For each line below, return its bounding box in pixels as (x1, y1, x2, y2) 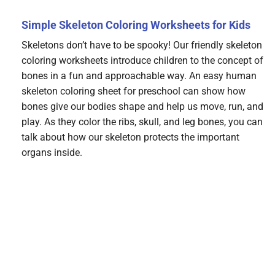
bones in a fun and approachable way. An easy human (21, 70, 257, 82)
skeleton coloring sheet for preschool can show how (21, 85, 246, 98)
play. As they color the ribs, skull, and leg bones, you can (21, 116, 263, 128)
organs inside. (21, 147, 82, 159)
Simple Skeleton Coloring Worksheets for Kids (21, 18, 250, 32)
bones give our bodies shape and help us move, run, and (21, 101, 263, 113)
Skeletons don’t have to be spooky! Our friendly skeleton (21, 39, 262, 52)
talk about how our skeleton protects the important (21, 131, 239, 144)
